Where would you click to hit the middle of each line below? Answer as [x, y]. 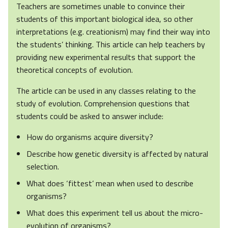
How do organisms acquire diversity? [90, 137]
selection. [43, 167]
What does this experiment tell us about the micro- [115, 213]
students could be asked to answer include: [90, 116]
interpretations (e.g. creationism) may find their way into [113, 32]
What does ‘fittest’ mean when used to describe [110, 183]
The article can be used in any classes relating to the [106, 91]
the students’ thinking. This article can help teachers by [111, 45]
